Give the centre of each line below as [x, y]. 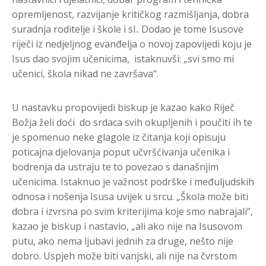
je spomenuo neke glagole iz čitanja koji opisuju [119, 137]
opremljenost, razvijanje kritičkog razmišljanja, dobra [130, 15]
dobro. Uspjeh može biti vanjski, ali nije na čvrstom [124, 256]
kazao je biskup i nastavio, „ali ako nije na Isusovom [127, 227]
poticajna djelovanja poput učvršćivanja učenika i [121, 152]
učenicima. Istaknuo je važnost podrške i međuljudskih [133, 182]
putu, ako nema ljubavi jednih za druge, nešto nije [123, 241]
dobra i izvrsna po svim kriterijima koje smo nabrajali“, [132, 212]
